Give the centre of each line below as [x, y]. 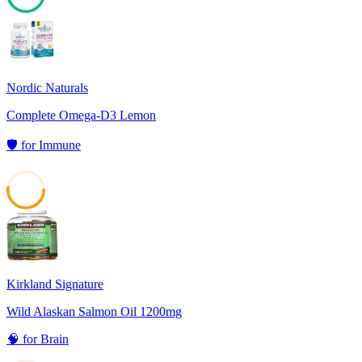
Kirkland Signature [55, 284]
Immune [60, 145]
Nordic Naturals [47, 88]
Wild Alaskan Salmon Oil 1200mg [94, 312]
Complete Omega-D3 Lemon [81, 116]
